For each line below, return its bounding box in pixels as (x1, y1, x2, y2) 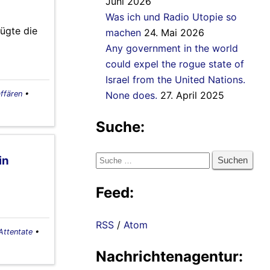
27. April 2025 (160, 89, 224, 102)
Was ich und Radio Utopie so (105, 11, 237, 24)
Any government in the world (105, 42, 238, 55)
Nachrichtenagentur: (96, 248, 243, 266)
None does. (105, 89, 157, 102)
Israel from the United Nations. (105, 74, 245, 86)
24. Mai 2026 (144, 27, 204, 39)
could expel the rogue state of (105, 58, 244, 71)
